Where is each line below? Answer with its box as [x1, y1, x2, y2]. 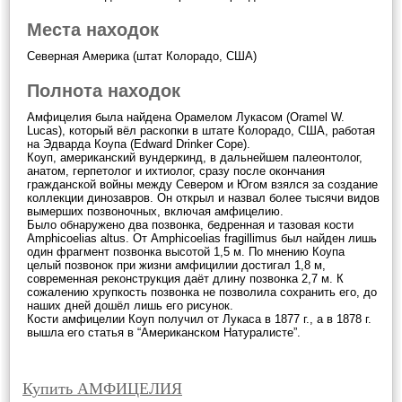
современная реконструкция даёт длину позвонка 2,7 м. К [27, 272, 344, 285]
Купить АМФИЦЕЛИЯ [22, 380, 182, 398]
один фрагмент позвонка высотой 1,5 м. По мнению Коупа [27, 245, 345, 258]
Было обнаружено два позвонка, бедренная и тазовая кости [27, 218, 354, 232]
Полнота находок [27, 81, 180, 100]
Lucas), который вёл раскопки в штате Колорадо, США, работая [27, 124, 375, 137]
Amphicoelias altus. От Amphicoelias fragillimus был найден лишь [27, 232, 377, 245]
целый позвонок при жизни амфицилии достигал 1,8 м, [27, 258, 326, 272]
